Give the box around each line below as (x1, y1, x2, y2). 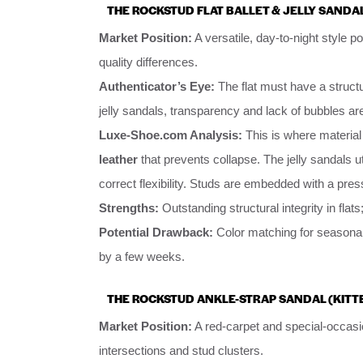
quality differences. (99, 55, 198, 70)
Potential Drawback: (99, 225, 213, 240)
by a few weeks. (99, 250, 185, 264)
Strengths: (99, 201, 159, 216)
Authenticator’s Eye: (99, 79, 215, 94)
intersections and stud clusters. (99, 343, 263, 357)
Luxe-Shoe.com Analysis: (99, 128, 242, 143)
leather (99, 152, 138, 167)
